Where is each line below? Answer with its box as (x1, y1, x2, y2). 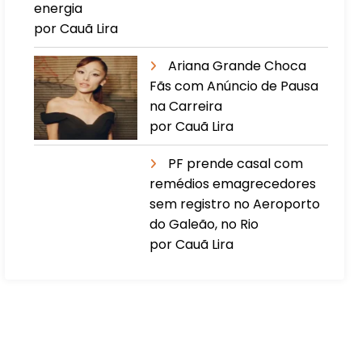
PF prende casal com (168, 154, 304, 173)
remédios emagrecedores (149, 174, 317, 193)
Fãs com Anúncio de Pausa (149, 76, 319, 95)
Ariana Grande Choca (168, 56, 307, 75)
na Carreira (149, 96, 223, 116)
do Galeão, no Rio (149, 214, 259, 234)
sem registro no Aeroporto (149, 194, 321, 213)
